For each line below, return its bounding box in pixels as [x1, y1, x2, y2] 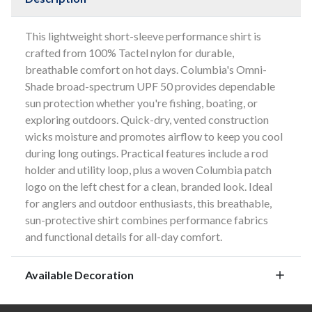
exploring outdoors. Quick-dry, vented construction [25, 112, 269, 126]
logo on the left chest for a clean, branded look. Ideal [25, 179, 272, 193]
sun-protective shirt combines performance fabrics [25, 212, 268, 226]
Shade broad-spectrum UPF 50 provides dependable [25, 79, 275, 93]
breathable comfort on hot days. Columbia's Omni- [25, 62, 267, 76]
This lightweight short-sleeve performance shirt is [25, 29, 261, 42]
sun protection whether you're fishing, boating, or [25, 95, 258, 109]
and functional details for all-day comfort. [25, 229, 222, 243]
